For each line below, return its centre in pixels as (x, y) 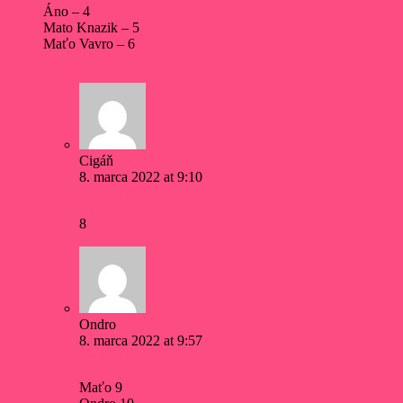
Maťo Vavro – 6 (89, 44)
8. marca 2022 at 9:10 (141, 177)
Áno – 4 (67, 12)
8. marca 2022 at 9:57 (141, 341)
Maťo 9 (101, 388)
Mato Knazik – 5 (91, 28)
